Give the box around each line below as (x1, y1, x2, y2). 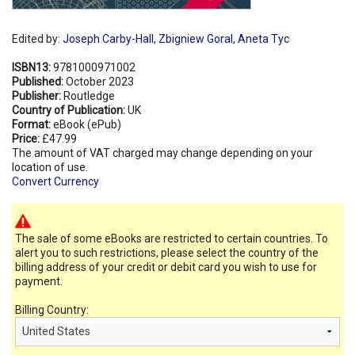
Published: (12, 74, 66, 88)
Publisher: (12, 89, 63, 102)
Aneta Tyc (238, 32, 289, 45)
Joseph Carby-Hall (63, 32, 154, 45)
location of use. (12, 160, 88, 174)
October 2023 (66, 74, 134, 88)
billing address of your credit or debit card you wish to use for (15, 260, 317, 273)
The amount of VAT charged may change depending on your (12, 146, 313, 159)
